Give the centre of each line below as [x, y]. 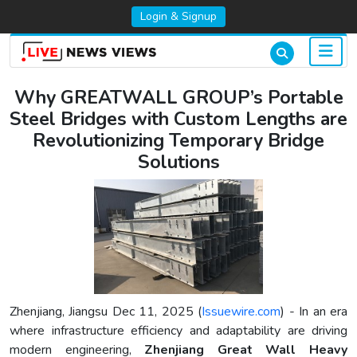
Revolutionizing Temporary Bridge [178, 141]
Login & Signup [178, 16]
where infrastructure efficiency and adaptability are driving [178, 331]
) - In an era [314, 312]
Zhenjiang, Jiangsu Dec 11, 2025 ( [106, 312]
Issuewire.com [241, 312]
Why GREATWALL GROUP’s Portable [178, 98]
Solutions [178, 163]
